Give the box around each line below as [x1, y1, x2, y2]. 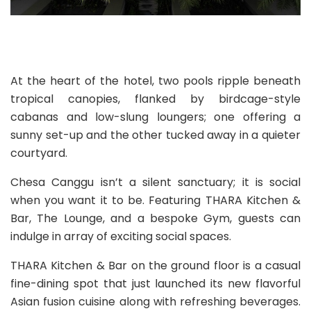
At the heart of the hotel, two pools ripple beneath [10, 73, 301, 90]
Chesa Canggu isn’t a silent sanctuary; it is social [10, 174, 301, 191]
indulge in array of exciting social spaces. [10, 228, 231, 245]
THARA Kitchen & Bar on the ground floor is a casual [10, 258, 301, 274]
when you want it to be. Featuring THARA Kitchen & [10, 192, 301, 209]
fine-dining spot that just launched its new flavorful [10, 276, 301, 292]
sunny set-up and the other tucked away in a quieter [10, 127, 301, 144]
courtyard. [10, 145, 67, 162]
